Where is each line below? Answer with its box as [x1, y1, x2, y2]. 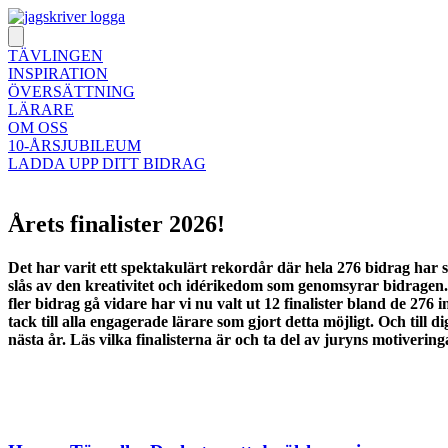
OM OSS [8, 119, 68, 136]
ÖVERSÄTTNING [8, 83, 135, 100]
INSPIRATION [8, 65, 108, 82]
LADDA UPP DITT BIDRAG [8, 155, 206, 172]
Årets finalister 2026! [8, 210, 225, 237]
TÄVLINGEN [8, 47, 103, 64]
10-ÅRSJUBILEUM [8, 137, 141, 154]
